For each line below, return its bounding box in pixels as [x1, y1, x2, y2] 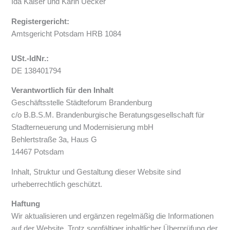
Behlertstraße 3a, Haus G [11, 136, 98, 144]
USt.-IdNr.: [11, 54, 49, 63]
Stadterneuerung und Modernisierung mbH [11, 123, 154, 132]
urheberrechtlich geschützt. [11, 180, 103, 188]
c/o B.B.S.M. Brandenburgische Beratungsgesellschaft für [11, 111, 205, 120]
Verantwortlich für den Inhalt [11, 86, 114, 95]
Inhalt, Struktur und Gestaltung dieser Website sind [11, 167, 181, 176]
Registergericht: [11, 17, 70, 26]
